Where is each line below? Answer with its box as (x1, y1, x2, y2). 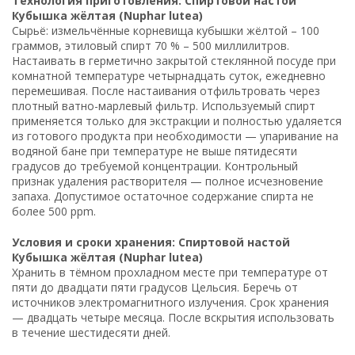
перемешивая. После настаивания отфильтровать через (12, 82, 320, 98)
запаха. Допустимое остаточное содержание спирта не (12, 188, 314, 204)
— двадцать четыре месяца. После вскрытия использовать (12, 309, 334, 325)
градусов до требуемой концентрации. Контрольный (12, 158, 298, 174)
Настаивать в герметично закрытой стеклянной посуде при (12, 52, 336, 68)
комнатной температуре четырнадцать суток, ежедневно (12, 67, 326, 83)
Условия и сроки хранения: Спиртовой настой (12, 234, 290, 250)
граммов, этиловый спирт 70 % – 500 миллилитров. (12, 37, 289, 53)
